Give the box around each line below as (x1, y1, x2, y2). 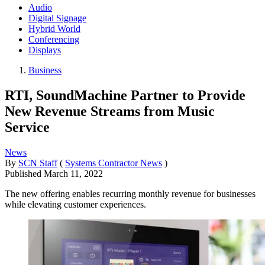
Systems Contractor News (65, 157, 162, 168)
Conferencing (28, 34, 79, 44)
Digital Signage (28, 12, 86, 23)
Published (5, 168, 44, 179)
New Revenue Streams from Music (5, 103, 215, 119)
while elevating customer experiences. (5, 199, 146, 209)
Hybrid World (28, 23, 80, 34)
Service (5, 119, 50, 135)
